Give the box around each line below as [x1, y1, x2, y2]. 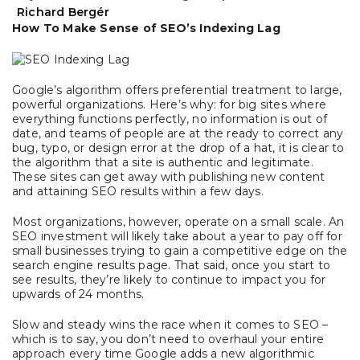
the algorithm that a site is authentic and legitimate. [12, 155, 313, 170]
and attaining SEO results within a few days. [12, 184, 264, 199]
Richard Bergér [17, 5, 109, 19]
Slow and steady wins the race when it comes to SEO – [12, 317, 329, 333]
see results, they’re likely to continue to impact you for [12, 272, 326, 288]
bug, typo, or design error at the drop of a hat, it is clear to [12, 141, 345, 156]
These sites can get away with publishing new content [12, 170, 325, 185]
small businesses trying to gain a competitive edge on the [12, 243, 348, 259]
